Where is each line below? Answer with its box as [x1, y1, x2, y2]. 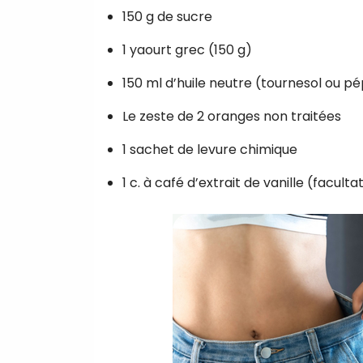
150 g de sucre [122, 6, 212, 26]
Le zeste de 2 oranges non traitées [122, 106, 341, 126]
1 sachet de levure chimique [122, 139, 297, 159]
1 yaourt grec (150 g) [122, 40, 252, 59]
